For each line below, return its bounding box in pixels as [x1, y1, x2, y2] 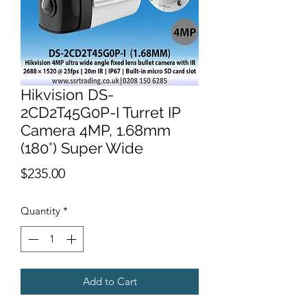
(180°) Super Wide [21, 138, 143, 157]
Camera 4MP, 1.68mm [21, 121, 171, 139]
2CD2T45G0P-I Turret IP [21, 103, 180, 121]
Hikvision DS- [21, 85, 114, 103]
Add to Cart [82, 275, 137, 288]
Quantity [21, 204, 60, 217]
